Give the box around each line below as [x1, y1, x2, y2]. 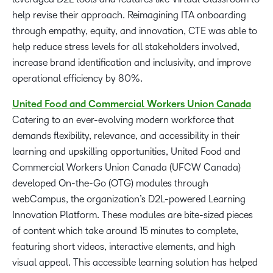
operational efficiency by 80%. [12, 73, 143, 84]
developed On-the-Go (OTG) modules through [12, 178, 208, 189]
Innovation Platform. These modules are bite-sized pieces [12, 210, 253, 221]
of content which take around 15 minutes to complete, [12, 225, 238, 236]
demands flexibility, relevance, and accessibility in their [12, 130, 240, 141]
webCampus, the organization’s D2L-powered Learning [12, 194, 246, 205]
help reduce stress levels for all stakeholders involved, [12, 41, 239, 52]
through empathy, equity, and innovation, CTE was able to [12, 26, 257, 37]
